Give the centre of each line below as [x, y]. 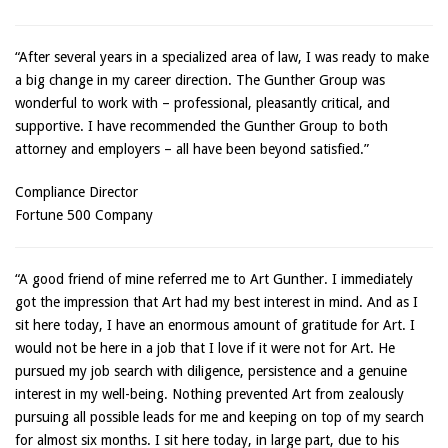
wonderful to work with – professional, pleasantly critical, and [202, 103]
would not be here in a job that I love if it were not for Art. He [205, 348]
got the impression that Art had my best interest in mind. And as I [216, 302]
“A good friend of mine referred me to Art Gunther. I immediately [214, 279]
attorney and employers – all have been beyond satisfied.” [192, 149]
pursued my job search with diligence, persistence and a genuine [211, 371]
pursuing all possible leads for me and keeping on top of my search [219, 417]
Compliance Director [76, 192]
